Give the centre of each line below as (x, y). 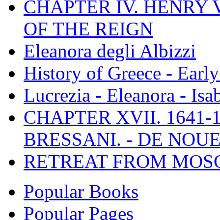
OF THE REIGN (88, 28)
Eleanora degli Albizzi (110, 51)
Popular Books (81, 191)
